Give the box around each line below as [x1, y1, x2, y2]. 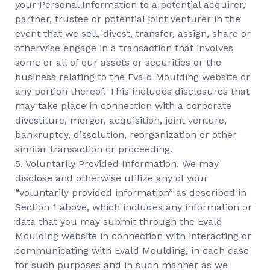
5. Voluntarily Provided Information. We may [15, 158, 219, 169]
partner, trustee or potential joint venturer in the [15, 13, 240, 25]
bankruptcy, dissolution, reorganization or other [15, 129, 237, 140]
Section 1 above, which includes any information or [15, 201, 252, 213]
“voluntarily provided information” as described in [15, 187, 246, 198]
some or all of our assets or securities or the [15, 57, 221, 68]
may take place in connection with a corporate [15, 100, 231, 111]
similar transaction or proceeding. [15, 143, 172, 155]
